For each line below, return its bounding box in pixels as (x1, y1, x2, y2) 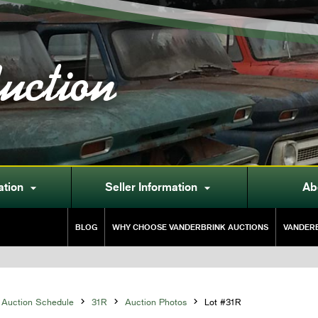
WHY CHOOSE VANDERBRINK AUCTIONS (112, 222, 268, 232)
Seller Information (104, 180, 197, 194)
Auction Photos (124, 296, 187, 308)
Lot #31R (204, 296, 241, 308)
